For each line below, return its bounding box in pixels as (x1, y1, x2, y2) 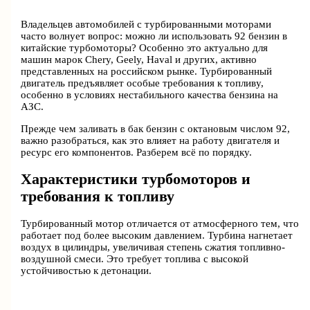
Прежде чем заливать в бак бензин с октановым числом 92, (21, 122, 291, 134)
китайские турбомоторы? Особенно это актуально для (21, 42, 268, 54)
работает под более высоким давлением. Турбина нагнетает (21, 230, 293, 241)
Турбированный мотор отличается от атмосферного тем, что (21, 218, 300, 230)
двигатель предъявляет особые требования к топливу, (21, 77, 264, 89)
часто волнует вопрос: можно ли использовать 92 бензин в (21, 30, 288, 42)
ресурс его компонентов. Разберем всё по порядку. (21, 146, 253, 158)
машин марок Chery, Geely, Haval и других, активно (21, 54, 257, 66)
